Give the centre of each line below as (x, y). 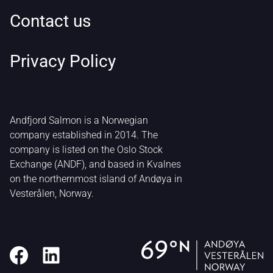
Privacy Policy (63, 61)
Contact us (50, 21)
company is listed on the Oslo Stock (86, 150)
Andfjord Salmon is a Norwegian (79, 120)
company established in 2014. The (84, 135)
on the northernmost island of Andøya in (96, 179)
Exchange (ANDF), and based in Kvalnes (95, 164)
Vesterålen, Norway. (52, 193)
